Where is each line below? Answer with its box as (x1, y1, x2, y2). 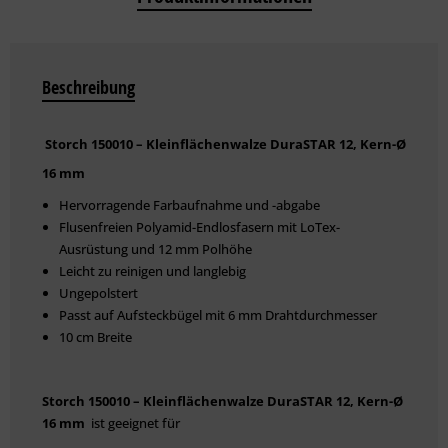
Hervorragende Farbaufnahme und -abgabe (59, 196, 320, 215)
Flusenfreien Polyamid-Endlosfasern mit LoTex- (59, 218, 340, 237)
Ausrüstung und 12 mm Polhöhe (59, 240, 252, 259)
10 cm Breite (59, 328, 132, 347)
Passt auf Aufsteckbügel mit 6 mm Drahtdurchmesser (59, 306, 377, 325)
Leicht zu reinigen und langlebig (59, 262, 246, 281)
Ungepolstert (59, 284, 138, 303)
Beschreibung (42, 75, 135, 101)
